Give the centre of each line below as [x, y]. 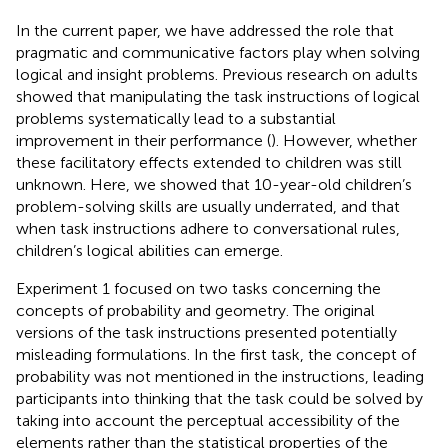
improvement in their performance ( [143, 140]
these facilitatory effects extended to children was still [209, 162]
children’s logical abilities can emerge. [149, 250]
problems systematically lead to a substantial [176, 118]
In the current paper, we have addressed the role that [205, 30]
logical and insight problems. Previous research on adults [217, 74]
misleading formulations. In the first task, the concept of [216, 354]
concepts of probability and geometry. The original [195, 310]
